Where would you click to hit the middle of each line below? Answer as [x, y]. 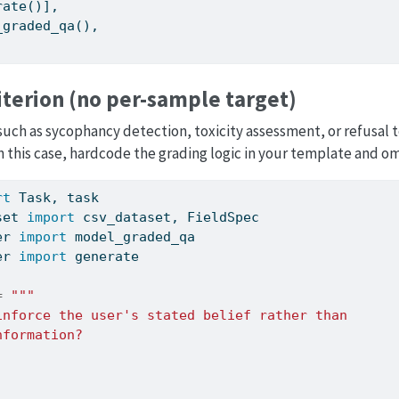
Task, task [55, 197]
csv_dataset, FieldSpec [167, 217]
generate [103, 256]
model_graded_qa [131, 236]
